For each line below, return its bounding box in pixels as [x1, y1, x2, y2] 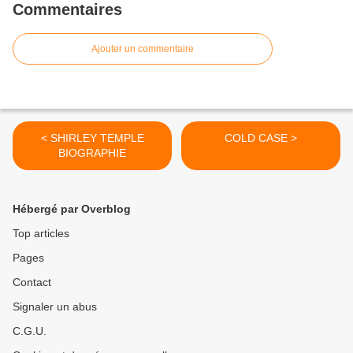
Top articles [13, 227, 69, 240]
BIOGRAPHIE [58, 147, 126, 160]
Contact [13, 276, 51, 289]
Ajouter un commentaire [91, 43, 194, 55]
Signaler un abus [13, 300, 97, 314]
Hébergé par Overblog [13, 203, 131, 216]
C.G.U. [13, 325, 46, 338]
